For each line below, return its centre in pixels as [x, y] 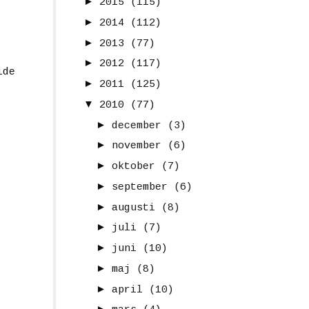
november [137, 146]
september [140, 187]
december [137, 126]
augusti [133, 208]
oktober [133, 167]
